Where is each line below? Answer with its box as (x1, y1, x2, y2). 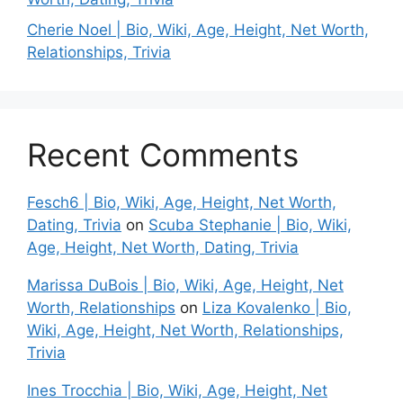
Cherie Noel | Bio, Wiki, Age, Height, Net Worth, (27, 20, 369, 39)
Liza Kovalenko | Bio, (202, 298, 352, 317)
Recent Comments (27, 135, 299, 174)
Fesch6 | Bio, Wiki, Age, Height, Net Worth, (27, 193, 336, 211)
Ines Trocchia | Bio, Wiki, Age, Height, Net (27, 381, 327, 399)
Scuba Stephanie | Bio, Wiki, (148, 215, 352, 234)
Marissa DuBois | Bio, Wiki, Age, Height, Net (27, 275, 344, 294)
